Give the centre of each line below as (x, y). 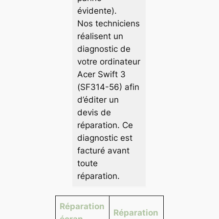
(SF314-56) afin (108, 87)
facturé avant (103, 151)
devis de (94, 113)
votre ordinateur (109, 62)
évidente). (97, 11)
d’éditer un (98, 100)
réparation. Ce (105, 125)
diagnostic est (105, 138)
